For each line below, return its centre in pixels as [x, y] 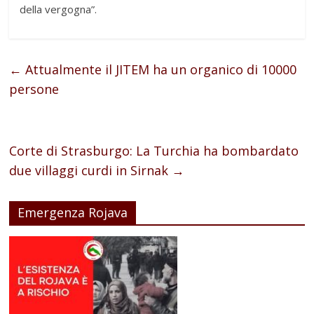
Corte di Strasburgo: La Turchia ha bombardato [154, 151]
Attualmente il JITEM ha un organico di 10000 [159, 70]
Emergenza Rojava [73, 213]
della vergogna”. [59, 9]
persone [34, 89]
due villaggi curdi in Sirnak [91, 171]
